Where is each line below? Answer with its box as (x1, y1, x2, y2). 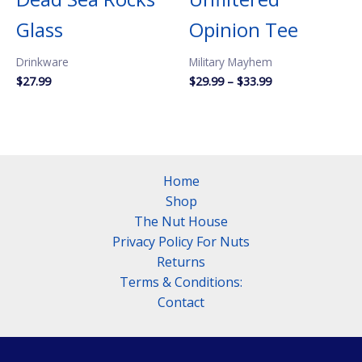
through (271, 116, 314, 132)
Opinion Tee (189, 15, 298, 43)
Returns (157, 253, 205, 271)
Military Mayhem (189, 53, 272, 69)
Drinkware (16, 53, 69, 69)
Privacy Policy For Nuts (112, 233, 250, 251)
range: (271, 86, 304, 103)
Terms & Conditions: (120, 273, 242, 292)
